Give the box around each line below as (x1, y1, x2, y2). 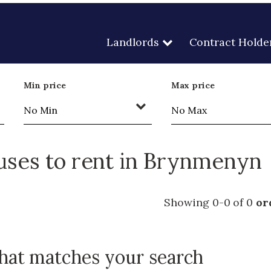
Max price (171, 79, 215, 91)
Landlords (106, 35, 159, 49)
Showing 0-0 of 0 (164, 195, 253, 209)
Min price (24, 79, 66, 91)
